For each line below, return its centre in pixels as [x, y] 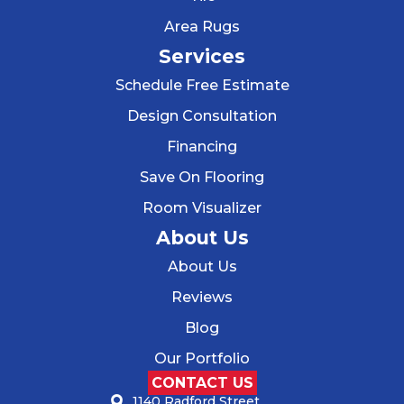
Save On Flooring [202, 178]
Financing [202, 147]
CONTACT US [202, 383]
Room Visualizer [202, 208]
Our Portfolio [202, 359]
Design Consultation [202, 116]
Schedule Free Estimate [202, 86]
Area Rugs [202, 27]
